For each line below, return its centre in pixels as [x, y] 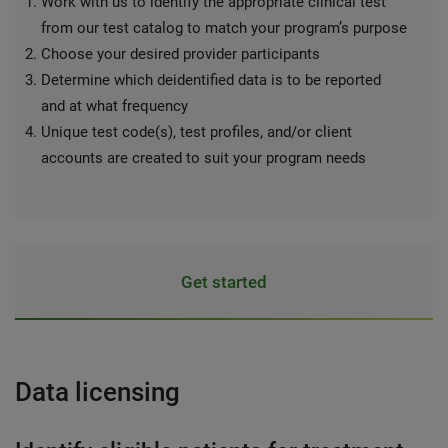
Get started [224, 281]
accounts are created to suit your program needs [203, 158]
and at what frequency [114, 106]
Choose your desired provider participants [180, 54]
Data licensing [97, 392]
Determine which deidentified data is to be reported [211, 80]
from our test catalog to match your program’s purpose [224, 28]
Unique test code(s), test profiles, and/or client [196, 132]
